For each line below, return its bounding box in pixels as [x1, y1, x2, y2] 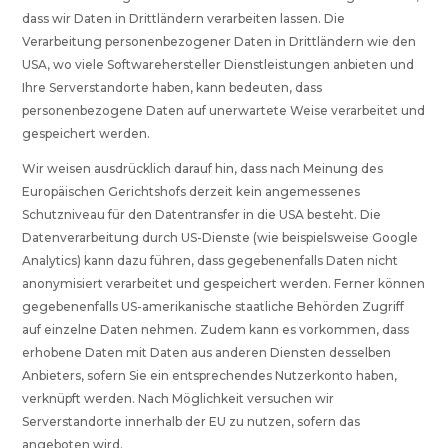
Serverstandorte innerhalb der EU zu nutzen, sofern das [22, 414, 361, 430]
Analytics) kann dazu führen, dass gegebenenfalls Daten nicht [22, 253, 399, 269]
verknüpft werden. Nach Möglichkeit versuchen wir [22, 391, 335, 407]
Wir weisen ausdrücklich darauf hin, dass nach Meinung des [22, 161, 384, 177]
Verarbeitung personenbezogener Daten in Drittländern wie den [22, 34, 417, 50]
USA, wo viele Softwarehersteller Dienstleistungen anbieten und [22, 57, 415, 73]
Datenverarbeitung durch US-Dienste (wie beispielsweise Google [22, 230, 419, 246]
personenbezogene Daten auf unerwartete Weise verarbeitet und [22, 103, 426, 119]
